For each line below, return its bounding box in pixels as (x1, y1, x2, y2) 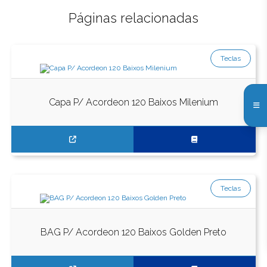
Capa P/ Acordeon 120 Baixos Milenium (49, 96, 218, 108)
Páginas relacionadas (69, 10, 198, 26)
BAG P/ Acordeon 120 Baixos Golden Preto (41, 226, 226, 238)
